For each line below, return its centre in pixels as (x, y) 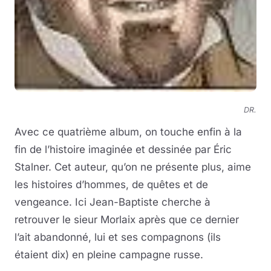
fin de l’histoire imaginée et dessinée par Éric (123, 150)
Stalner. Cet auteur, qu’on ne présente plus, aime (133, 167)
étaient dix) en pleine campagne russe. (109, 255)
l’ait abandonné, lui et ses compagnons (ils (118, 237)
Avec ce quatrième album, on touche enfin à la (128, 132)
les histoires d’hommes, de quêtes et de (111, 185)
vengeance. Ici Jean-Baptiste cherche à (113, 202)
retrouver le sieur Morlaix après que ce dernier (127, 220)
